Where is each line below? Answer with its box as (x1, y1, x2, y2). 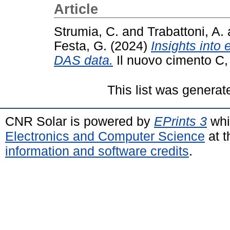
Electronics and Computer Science (5, 128, 205, 143)
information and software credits (5, 143, 189, 158)
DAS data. (54, 53, 113, 67)
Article (54, 2, 98, 17)
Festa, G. (54, 39, 107, 53)
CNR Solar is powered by (5, 113, 154, 128)
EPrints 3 (154, 113, 207, 128)
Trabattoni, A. (147, 24, 224, 39)
